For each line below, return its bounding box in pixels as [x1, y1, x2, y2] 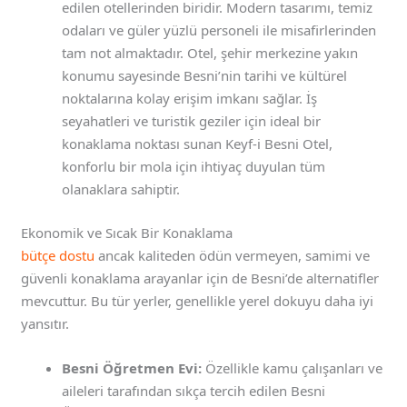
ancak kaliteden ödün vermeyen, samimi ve [94, 245, 371, 264]
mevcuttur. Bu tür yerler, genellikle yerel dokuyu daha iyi [21, 291, 374, 310]
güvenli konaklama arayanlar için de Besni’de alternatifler [21, 268, 380, 287]
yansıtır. [21, 313, 70, 333]
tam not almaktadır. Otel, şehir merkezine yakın [62, 44, 359, 63]
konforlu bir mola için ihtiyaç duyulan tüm [62, 157, 326, 176]
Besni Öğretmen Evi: [62, 358, 203, 377]
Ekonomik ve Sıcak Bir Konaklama [21, 223, 233, 242]
